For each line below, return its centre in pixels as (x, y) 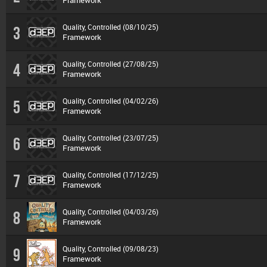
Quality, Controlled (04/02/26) (111, 101)
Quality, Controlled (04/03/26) (111, 212)
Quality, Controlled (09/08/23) (111, 249)
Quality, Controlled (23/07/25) (111, 138)
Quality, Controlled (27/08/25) (111, 64)
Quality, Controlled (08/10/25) (111, 27)
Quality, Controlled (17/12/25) (111, 175)
